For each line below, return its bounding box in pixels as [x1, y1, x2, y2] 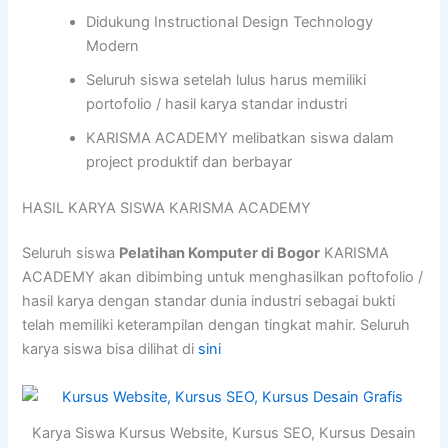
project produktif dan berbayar [86, 152, 293, 171]
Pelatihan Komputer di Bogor [119, 244, 321, 263]
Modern [86, 36, 140, 55]
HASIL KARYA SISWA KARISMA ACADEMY [22, 198, 312, 217]
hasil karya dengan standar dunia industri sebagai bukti [22, 292, 396, 311]
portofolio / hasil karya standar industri [86, 94, 348, 113]
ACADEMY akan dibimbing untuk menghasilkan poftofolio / [22, 268, 424, 287]
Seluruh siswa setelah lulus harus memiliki [86, 70, 367, 89]
